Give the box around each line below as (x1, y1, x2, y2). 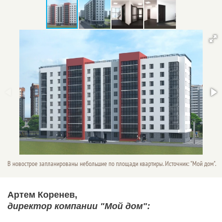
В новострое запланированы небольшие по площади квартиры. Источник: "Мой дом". (7, 159, 216, 168)
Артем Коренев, (7, 189, 77, 200)
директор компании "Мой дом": (7, 201, 150, 211)
